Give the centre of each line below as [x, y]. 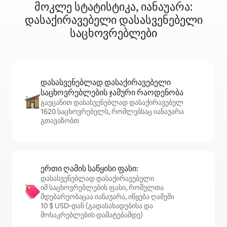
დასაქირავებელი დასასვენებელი [113, 20]
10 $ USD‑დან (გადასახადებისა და [97, 206]
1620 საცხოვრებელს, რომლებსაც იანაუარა [112, 112]
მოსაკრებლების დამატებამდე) [92, 215]
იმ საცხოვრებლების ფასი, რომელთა [102, 188]
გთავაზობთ [60, 121]
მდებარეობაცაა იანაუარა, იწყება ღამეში [107, 197]
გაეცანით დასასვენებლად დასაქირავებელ [112, 103]
